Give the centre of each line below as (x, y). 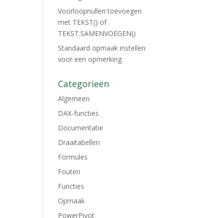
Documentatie (81, 128)
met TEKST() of (82, 22)
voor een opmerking (90, 59)
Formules (73, 157)
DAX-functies (79, 113)
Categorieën (84, 84)
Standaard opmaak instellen (102, 48)
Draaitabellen (79, 142)
